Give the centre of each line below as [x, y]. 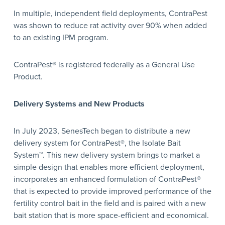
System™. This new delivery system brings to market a [106, 155]
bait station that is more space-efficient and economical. [111, 215]
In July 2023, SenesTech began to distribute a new [102, 131]
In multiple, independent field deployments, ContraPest [110, 13]
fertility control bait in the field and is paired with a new [109, 203]
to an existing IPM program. [61, 37]
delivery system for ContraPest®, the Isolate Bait [97, 143]
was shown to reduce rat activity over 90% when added [110, 25]
